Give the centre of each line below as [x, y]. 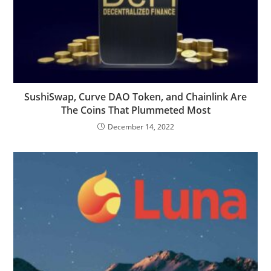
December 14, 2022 [141, 126]
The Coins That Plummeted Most [135, 110]
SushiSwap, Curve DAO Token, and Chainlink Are [135, 96]
